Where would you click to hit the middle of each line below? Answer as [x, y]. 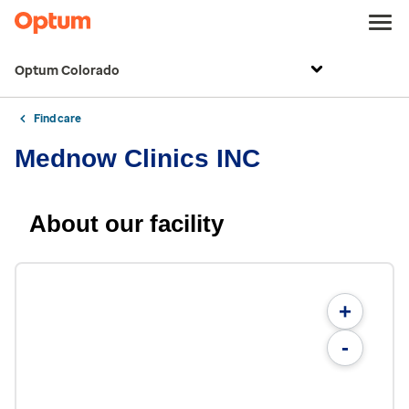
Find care [58, 119]
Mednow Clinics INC [137, 158]
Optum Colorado [67, 71]
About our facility [126, 224]
